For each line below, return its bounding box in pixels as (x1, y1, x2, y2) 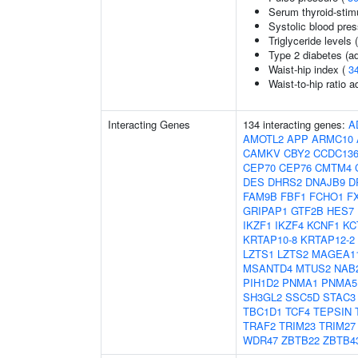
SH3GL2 (243, 289, 282, 304)
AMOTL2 (243, 131, 284, 146)
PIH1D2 (243, 275, 279, 290)
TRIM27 (319, 318, 356, 333)
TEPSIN (313, 304, 352, 319)
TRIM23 (279, 318, 316, 333)
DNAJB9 (305, 174, 345, 189)
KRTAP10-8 (243, 232, 297, 247)
